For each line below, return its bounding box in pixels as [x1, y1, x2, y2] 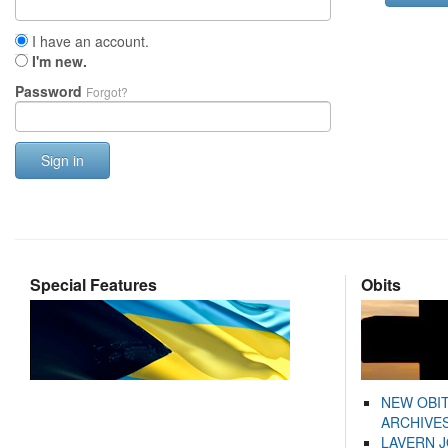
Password [15, 81, 86, 101]
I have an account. [28, 31, 149, 51]
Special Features [30, 273, 157, 296]
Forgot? [86, 83, 128, 100]
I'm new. [32, 51, 87, 71]
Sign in [41, 150, 84, 170]
